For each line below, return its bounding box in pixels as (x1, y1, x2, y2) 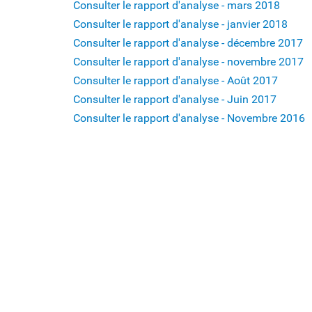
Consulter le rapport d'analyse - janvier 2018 (73, 17, 288, 31)
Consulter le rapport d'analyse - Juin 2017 (73, 93, 276, 106)
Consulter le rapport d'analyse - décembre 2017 (73, 36, 303, 49)
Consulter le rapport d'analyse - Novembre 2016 (73, 111, 305, 125)
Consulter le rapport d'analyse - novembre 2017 (73, 55, 304, 68)
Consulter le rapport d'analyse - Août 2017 (73, 74, 278, 87)
